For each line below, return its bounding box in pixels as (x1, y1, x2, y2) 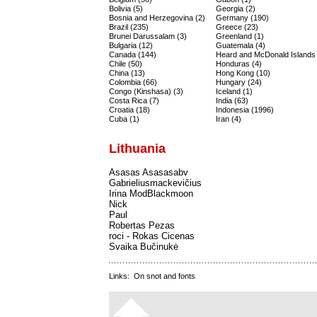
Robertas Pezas (109, 220, 175, 231)
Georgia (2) (216, 4, 255, 13)
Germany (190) (216, 13, 269, 22)
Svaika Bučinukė (109, 241, 178, 252)
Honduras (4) (216, 59, 262, 68)
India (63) (216, 96, 248, 105)
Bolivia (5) (109, 4, 143, 13)
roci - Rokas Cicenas (109, 231, 195, 241)
